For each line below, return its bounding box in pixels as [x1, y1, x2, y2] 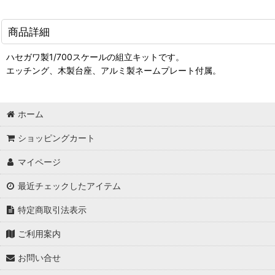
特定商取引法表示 [18, 204, 87, 215]
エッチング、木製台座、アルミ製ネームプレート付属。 [6, 65, 221, 76]
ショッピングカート [18, 133, 96, 143]
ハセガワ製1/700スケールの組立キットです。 [6, 52, 184, 62]
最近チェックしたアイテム [18, 180, 122, 191]
